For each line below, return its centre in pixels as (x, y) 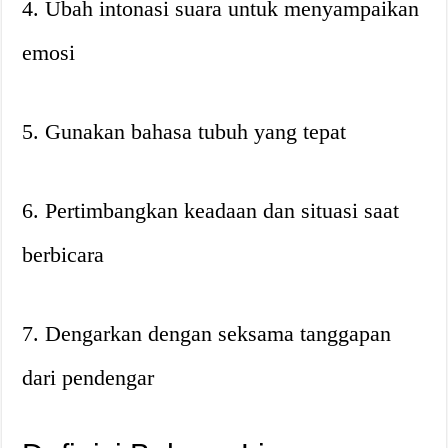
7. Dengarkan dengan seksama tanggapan (207, 333)
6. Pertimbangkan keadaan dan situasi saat (211, 210)
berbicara (63, 254)
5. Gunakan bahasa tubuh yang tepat (184, 131)
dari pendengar (88, 377)
